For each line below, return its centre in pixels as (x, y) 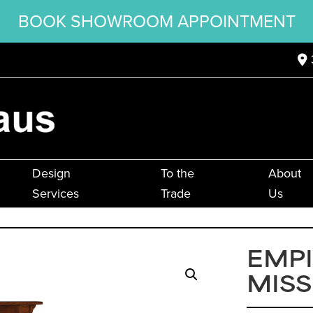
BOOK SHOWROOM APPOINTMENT (156, 21)
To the (177, 174)
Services (55, 194)
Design (51, 174)
